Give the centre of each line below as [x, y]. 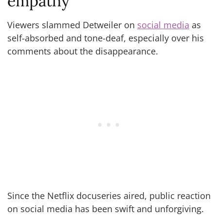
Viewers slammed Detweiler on [72, 25]
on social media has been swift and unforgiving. [106, 209]
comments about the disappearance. [83, 51]
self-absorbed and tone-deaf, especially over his [106, 38]
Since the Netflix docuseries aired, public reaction [109, 195]
